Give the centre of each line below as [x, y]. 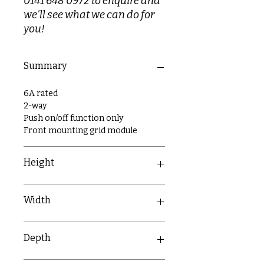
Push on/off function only [73, 118]
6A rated [41, 93]
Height [39, 162]
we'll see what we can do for [89, 15]
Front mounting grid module [80, 131]
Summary [45, 66]
